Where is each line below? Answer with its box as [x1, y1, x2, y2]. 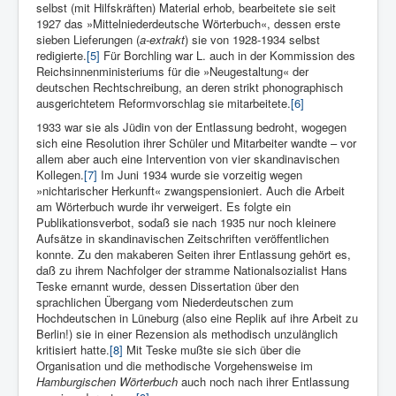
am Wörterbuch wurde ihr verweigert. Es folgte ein [36, 198, 291, 216]
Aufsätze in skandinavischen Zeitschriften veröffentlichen [36, 230, 329, 247]
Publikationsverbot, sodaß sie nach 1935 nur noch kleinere [36, 214, 336, 232]
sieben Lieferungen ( [36, 31, 140, 49]
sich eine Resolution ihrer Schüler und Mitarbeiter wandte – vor [36, 134, 356, 152]
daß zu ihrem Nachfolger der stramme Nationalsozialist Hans [36, 262, 347, 279]
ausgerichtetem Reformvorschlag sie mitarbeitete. [36, 95, 291, 112]
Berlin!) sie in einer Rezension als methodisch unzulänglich [36, 325, 338, 343]
